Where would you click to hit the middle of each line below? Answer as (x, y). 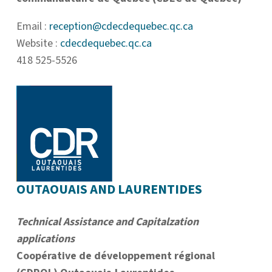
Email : (33, 27)
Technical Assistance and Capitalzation (107, 222)
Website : (38, 44)
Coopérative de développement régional (116, 256)
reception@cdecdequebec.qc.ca (121, 27)
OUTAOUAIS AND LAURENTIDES (109, 190)
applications (46, 239)
